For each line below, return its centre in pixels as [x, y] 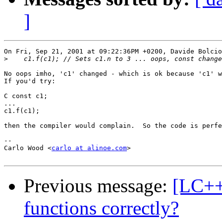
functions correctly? [101, 208]
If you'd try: [30, 81]
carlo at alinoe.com [89, 148]
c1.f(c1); [22, 111]
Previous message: [98, 186]
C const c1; [26, 96]
